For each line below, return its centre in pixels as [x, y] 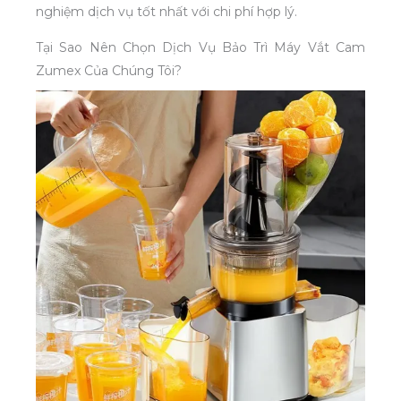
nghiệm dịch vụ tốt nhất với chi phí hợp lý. [166, 11]
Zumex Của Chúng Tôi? [109, 70]
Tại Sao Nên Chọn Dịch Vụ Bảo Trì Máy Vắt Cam [200, 47]
